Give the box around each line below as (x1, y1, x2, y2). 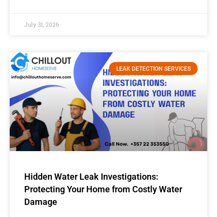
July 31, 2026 (24, 20, 59, 29)
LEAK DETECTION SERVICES (116, 65, 191, 72)
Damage (24, 197, 57, 207)
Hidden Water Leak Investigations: (24, 171, 158, 182)
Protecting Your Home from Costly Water (24, 184, 182, 195)
